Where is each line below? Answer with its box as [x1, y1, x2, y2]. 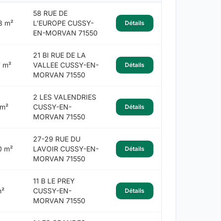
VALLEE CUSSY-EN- [33, 61, 99, 70]
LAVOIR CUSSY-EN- [33, 145, 99, 153]
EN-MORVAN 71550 [33, 29, 98, 37]
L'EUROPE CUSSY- [33, 19, 94, 28]
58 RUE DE [33, 9, 68, 18]
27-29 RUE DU [33, 135, 80, 144]
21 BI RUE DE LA [33, 51, 86, 60]
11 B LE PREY [33, 177, 75, 185]
